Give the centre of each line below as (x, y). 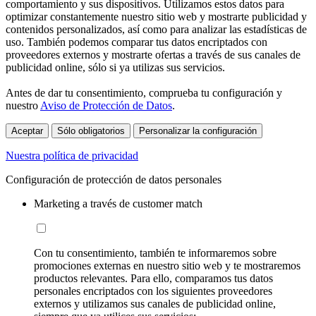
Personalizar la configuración (198, 130)
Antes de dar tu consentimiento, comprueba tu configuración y (144, 92)
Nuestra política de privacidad (72, 155)
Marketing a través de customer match (118, 203)
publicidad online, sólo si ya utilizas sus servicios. (115, 67)
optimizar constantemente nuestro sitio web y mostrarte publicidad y (156, 16)
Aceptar (27, 130)
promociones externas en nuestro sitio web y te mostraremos (167, 265)
